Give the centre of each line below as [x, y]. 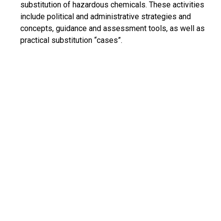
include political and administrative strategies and [106, 17]
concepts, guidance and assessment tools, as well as [112, 28]
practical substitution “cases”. [71, 40]
